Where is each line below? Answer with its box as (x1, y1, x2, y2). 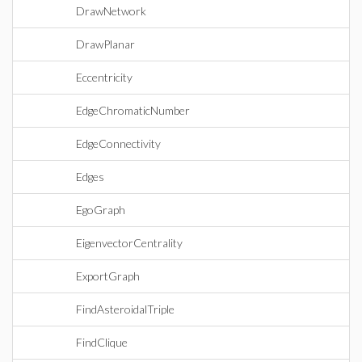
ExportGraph (76, 269, 140, 283)
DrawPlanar (76, 37, 135, 51)
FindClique (76, 335, 128, 349)
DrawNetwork (76, 4, 146, 18)
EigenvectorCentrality (76, 236, 183, 250)
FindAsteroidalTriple (76, 302, 175, 316)
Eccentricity (76, 70, 133, 84)
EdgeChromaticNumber (76, 103, 190, 117)
